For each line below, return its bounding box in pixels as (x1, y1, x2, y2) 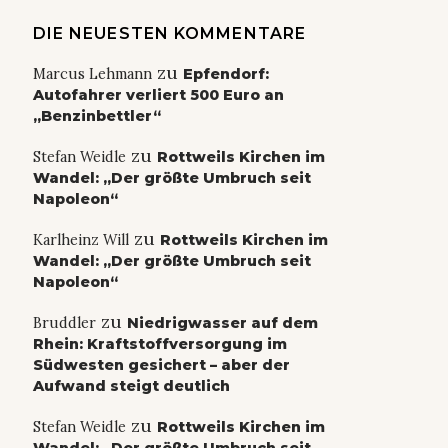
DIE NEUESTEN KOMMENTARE (32, 24, 307, 44)
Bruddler (32, 314, 96, 333)
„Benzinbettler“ (32, 107, 161, 126)
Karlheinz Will (32, 231, 129, 250)
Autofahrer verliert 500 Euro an (32, 86, 284, 105)
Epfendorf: (182, 65, 269, 84)
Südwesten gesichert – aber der (32, 356, 290, 375)
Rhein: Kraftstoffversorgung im (32, 335, 287, 354)
